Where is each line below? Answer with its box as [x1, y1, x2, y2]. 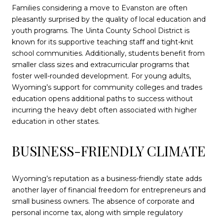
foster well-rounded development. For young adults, [12, 72, 191, 81]
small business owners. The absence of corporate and [12, 196, 194, 206]
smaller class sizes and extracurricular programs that [12, 60, 189, 70]
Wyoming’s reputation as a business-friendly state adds [12, 174, 202, 183]
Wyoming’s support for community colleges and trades [12, 83, 202, 92]
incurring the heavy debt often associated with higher [12, 106, 197, 115]
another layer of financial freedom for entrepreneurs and [12, 185, 206, 194]
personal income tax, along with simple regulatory [12, 208, 183, 217]
